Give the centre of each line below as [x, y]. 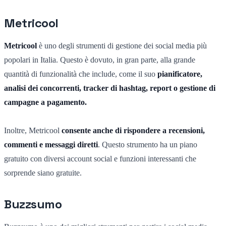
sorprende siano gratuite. [43, 173]
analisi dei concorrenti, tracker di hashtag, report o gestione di [110, 88]
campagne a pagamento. [45, 102]
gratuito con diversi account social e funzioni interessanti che [100, 158]
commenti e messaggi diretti [51, 144]
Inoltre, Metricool [33, 130]
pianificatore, [180, 74]
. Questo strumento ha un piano [148, 144]
